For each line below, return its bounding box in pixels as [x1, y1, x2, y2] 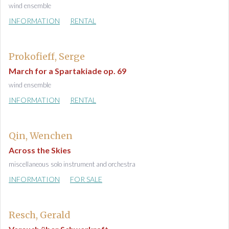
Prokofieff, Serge [9, 51, 85, 62]
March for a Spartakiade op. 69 [9, 66, 126, 76]
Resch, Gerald [9, 209, 71, 221]
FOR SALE [70, 175, 102, 184]
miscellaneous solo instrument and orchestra [9, 160, 135, 168]
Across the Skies [9, 145, 71, 155]
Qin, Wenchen [9, 130, 73, 142]
